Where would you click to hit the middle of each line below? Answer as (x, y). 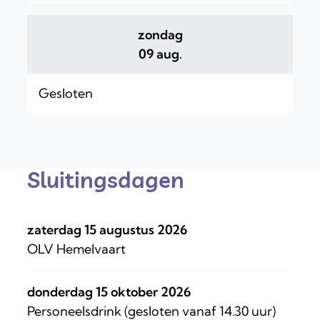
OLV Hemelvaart (76, 249)
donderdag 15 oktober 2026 (109, 291)
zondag (160, 35)
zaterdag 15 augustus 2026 (107, 229)
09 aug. (160, 54)
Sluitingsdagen (106, 180)
